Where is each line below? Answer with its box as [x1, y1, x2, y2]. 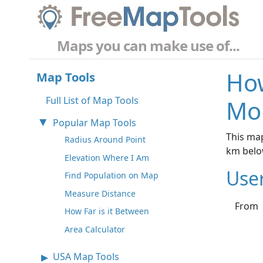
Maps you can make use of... [57, 36, 240, 56]
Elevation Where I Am [65, 151, 149, 163]
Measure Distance [65, 187, 136, 199]
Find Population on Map [65, 170, 159, 181]
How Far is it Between [65, 205, 149, 217]
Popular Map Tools [53, 116, 136, 130]
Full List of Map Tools [46, 94, 139, 107]
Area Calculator [65, 224, 125, 235]
